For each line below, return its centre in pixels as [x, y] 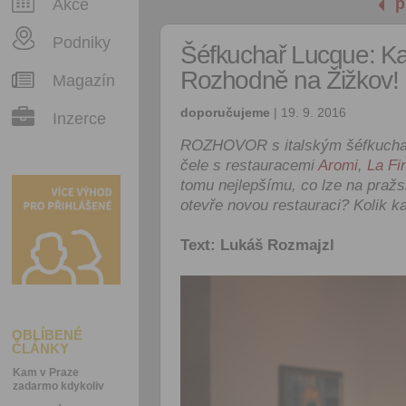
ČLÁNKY [40, 348]
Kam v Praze [46, 372]
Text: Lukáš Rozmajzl [257, 245]
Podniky [82, 43]
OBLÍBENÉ [47, 335]
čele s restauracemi [249, 165]
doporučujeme [225, 112]
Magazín [84, 81]
